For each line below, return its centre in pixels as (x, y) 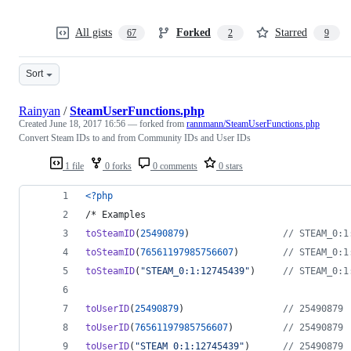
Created (34, 123)
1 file (73, 166)
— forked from (157, 123)
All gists (94, 32)
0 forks (117, 166)
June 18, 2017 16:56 (87, 123)
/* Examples (116, 214)
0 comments (174, 166)
